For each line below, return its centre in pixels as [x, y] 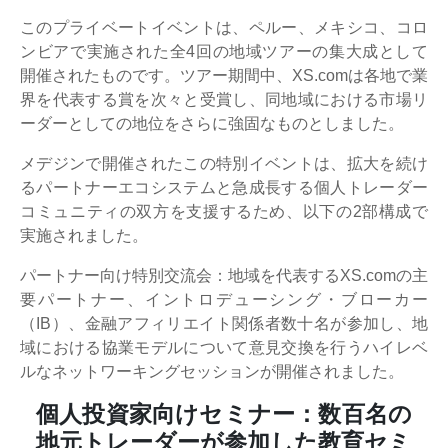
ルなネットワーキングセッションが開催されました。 [214, 371]
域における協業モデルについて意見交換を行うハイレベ [224, 347]
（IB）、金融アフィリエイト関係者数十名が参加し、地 [224, 323]
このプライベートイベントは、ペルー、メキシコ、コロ [224, 27]
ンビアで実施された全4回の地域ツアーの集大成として [224, 51]
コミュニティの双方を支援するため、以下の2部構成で [224, 211]
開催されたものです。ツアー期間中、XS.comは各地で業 [224, 75]
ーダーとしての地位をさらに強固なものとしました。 [212, 123]
